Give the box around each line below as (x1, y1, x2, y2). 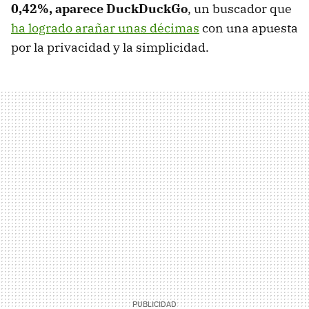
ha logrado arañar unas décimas (11, 19, 199, 36)
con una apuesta (199, 19, 298, 36)
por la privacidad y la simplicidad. (11, 39, 209, 55)
